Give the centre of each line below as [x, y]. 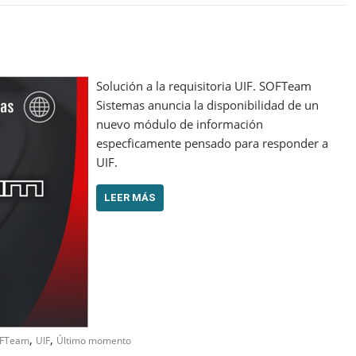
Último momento [94, 340]
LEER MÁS [130, 197]
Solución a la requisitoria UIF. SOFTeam [204, 85]
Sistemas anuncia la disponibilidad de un [207, 104]
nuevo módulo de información [180, 124]
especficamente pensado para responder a [212, 143]
